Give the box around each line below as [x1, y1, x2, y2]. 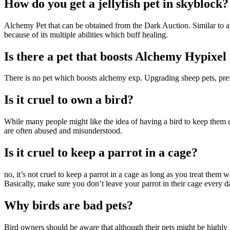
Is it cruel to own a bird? [4, 93, 133, 107]
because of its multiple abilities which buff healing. [4, 30, 168, 39]
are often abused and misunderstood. [4, 126, 122, 136]
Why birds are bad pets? [4, 198, 133, 212]
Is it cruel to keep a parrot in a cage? [4, 146, 198, 160]
